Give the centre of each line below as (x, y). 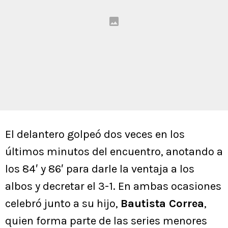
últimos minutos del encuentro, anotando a (114, 152)
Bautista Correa (162, 204)
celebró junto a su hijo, (63, 204)
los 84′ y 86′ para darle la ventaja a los (100, 169)
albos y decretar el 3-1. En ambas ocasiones (113, 187)
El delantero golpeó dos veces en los (95, 135)
